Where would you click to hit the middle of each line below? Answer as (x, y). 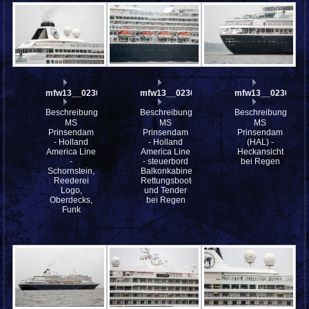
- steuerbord (166, 162)
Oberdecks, (71, 200)
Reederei (71, 181)
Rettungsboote (169, 181)
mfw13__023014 (267, 93)
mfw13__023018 (78, 93)
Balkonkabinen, (170, 171)
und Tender (166, 191)
